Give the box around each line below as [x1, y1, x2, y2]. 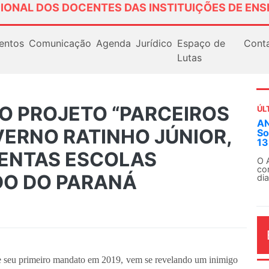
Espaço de [177, 37, 225, 49]
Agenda [95, 37, 131, 49]
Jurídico [135, 37, 172, 49]
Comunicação [28, 37, 91, 49]
